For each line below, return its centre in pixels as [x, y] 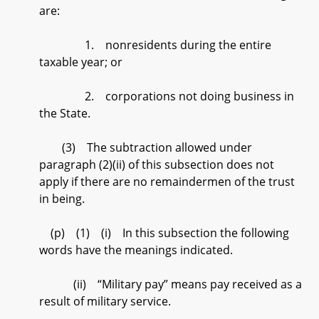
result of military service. [105, 301]
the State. [65, 113]
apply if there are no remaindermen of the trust [167, 182]
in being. [62, 199]
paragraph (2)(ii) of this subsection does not [157, 164]
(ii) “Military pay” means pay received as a [171, 284]
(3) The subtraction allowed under [146, 147]
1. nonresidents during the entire [155, 45]
